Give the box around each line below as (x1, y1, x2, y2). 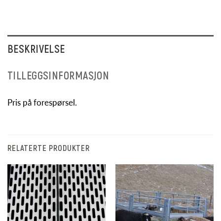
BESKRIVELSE (7, 41, 65, 55)
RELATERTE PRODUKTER (7, 143, 90, 153)
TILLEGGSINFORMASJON (7, 68, 110, 81)
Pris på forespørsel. (7, 97, 77, 108)
